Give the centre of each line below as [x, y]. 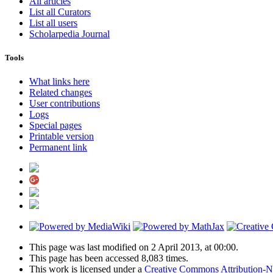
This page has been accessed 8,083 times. [109, 258]
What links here [59, 81]
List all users [53, 23]
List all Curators [60, 12]
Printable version [62, 136]
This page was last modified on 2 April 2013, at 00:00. [134, 247]
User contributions [65, 103]
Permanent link [58, 147]
